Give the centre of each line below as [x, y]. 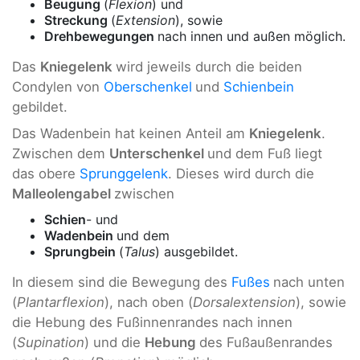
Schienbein [259, 86]
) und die [115, 342]
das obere [46, 174]
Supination [51, 342]
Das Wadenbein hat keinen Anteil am [131, 134]
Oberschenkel [148, 86]
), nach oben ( [149, 302]
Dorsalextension [244, 302]
